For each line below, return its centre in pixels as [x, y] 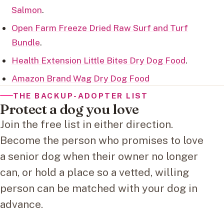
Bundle [25, 42]
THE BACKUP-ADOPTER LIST [80, 95]
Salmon [26, 10]
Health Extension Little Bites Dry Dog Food [98, 60]
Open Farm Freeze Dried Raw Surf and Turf [99, 28]
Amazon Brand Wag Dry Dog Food [80, 78]
